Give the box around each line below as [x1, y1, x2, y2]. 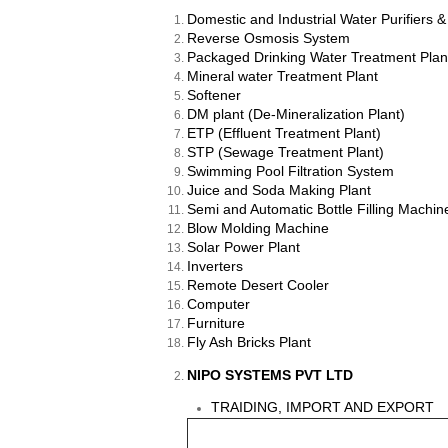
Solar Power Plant [187, 239, 300, 256]
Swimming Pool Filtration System [187, 163, 394, 180]
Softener [187, 87, 241, 104]
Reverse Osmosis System [187, 30, 350, 47]
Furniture [187, 315, 245, 332]
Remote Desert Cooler [187, 277, 329, 294]
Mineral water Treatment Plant [187, 68, 378, 85]
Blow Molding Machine [187, 220, 329, 237]
